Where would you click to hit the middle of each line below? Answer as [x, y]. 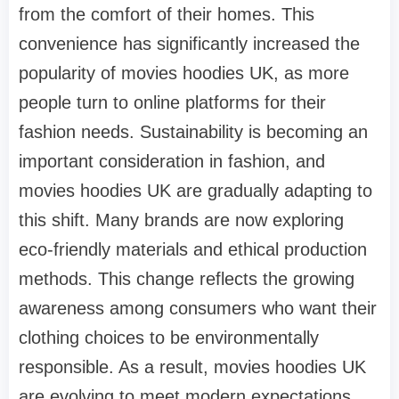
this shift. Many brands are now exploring [181, 220]
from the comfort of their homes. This [167, 14]
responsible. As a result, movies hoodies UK [192, 366]
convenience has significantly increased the [189, 43]
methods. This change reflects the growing [187, 278]
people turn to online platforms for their [172, 102]
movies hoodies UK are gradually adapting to [195, 190]
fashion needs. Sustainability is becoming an [193, 131]
